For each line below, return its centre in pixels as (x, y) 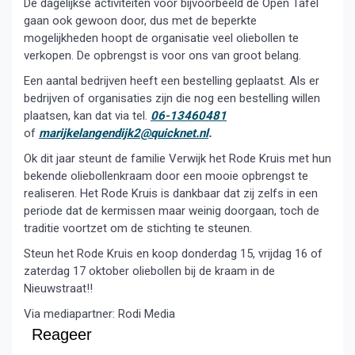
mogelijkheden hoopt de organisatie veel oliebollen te (161, 38)
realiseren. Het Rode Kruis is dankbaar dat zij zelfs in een (171, 193)
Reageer (62, 334)
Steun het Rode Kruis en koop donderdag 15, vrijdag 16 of (173, 254)
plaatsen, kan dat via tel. (87, 116)
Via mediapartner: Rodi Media (99, 314)
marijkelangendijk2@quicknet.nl (124, 133)
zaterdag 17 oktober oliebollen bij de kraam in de (149, 271)
